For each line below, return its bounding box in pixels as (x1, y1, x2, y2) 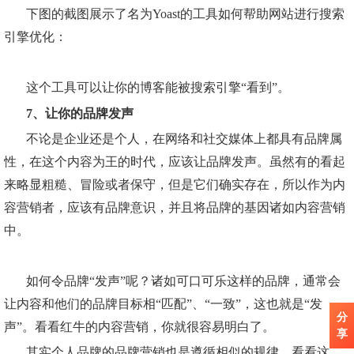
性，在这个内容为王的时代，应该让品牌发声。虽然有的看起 (4, 154, 345, 168)
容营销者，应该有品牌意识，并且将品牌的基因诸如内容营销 (4, 200, 345, 214)
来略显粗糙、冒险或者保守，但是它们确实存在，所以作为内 (4, 177, 345, 191)
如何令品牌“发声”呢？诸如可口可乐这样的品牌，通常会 (26, 274, 341, 288)
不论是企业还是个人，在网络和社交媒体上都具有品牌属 (26, 131, 342, 145)
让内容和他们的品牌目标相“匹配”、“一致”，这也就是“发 (4, 297, 322, 311)
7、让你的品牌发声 (26, 106, 134, 120)
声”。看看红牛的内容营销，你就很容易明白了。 (4, 320, 275, 334)
